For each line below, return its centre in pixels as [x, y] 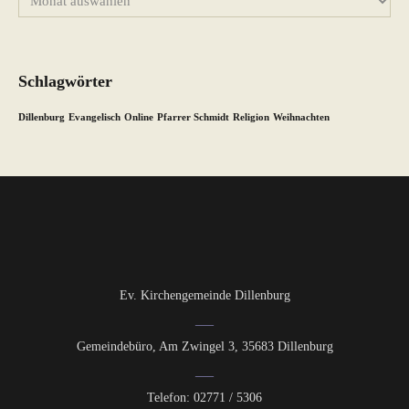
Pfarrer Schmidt [193, 117]
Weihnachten [301, 117]
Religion [251, 117]
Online [139, 117]
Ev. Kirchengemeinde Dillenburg [204, 296]
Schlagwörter [65, 81]
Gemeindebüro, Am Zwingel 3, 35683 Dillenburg [204, 347]
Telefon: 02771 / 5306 [204, 398]
